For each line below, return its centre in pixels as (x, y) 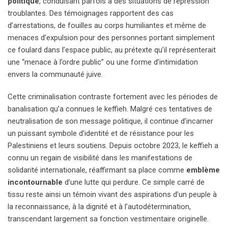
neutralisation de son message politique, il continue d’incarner (110, 121)
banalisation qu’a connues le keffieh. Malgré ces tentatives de (110, 109)
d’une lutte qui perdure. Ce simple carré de (134, 182)
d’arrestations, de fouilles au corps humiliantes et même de (107, 25)
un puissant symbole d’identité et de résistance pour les (101, 133)
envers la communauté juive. (55, 74)
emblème (203, 170)
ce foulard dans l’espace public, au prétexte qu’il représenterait (112, 50)
